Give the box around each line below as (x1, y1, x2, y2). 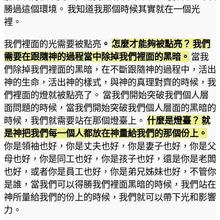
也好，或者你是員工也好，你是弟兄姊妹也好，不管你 (4, 165, 216, 177)
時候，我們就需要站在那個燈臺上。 (4, 114, 147, 126)
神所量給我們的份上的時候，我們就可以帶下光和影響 (4, 191, 216, 202)
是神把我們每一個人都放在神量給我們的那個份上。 (4, 127, 207, 138)
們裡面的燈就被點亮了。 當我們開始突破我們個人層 (4, 89, 209, 100)
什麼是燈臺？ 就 (147, 114, 210, 126)
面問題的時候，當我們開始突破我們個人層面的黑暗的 (4, 102, 216, 113)
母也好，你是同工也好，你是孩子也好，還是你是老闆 (4, 153, 216, 164)
